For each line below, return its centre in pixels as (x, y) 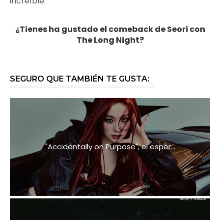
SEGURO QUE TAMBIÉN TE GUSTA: (80, 79)
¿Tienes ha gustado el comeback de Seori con (110, 29)
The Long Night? (110, 40)
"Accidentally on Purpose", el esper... (110, 147)
